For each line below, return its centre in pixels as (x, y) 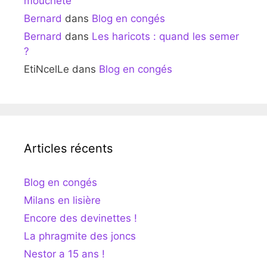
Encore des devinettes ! (80, 218)
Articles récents (68, 148)
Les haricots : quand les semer (165, 36)
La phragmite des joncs (80, 236)
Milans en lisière (62, 200)
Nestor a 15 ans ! (64, 254)
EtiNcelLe (46, 69)
